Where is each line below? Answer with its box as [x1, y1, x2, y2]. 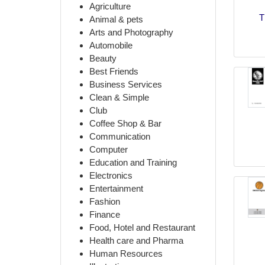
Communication [89, 131, 150, 141]
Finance [89, 209, 120, 219]
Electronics [89, 170, 132, 180]
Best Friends [89, 66, 138, 76]
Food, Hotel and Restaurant [89, 222, 195, 232]
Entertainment [89, 183, 143, 193]
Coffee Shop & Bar [89, 118, 161, 128]
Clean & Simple [89, 92, 149, 102]
